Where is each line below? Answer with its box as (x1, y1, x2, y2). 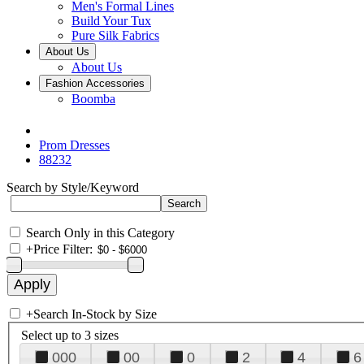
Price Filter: (33, 242, 93, 256)
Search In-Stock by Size (33, 307, 157, 321)
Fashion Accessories (45, 77, 145, 89)
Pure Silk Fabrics (71, 28, 159, 42)
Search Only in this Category (26, 226, 175, 240)
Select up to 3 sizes (21, 327, 119, 342)
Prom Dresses (39, 138, 110, 152)
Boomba (71, 92, 115, 106)
